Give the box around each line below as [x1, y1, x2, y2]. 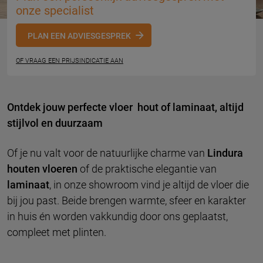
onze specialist [16, 4, 94, 18]
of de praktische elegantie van [77, 163, 217, 175]
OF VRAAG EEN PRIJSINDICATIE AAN [16, 57, 123, 65]
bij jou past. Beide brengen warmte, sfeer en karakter [7, 194, 246, 207]
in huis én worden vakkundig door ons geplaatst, [7, 210, 228, 222]
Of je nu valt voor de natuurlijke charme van [7, 147, 207, 159]
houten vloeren [7, 163, 77, 175]
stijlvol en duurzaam [7, 117, 103, 129]
